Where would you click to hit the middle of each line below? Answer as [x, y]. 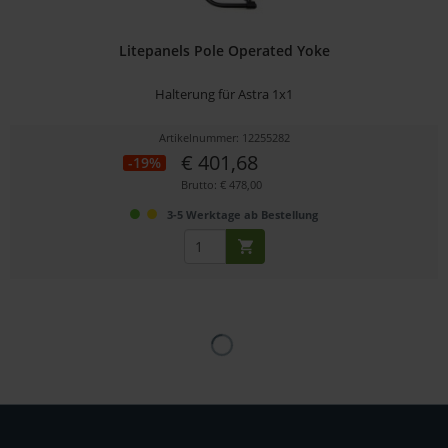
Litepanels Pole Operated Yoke [224, 50]
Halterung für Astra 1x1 [224, 93]
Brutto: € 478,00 [222, 184]
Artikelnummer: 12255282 [224, 137]
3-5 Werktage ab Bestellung [243, 214]
